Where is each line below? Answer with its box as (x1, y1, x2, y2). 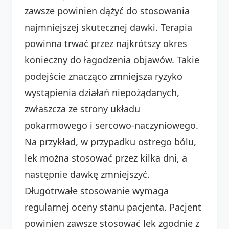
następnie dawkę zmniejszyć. (25, 168, 150, 180)
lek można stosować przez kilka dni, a (25, 151, 187, 164)
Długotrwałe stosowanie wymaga (25, 184, 169, 197)
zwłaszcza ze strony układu (25, 102, 140, 115)
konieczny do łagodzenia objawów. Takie (25, 53, 199, 66)
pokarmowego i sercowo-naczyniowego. (25, 119, 198, 131)
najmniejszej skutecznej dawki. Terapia (25, 20, 192, 33)
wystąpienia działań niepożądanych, (25, 86, 179, 99)
